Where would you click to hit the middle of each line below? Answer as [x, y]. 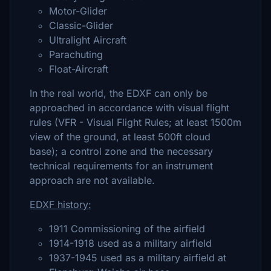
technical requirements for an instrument [121, 166]
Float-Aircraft [79, 69]
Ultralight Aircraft [88, 40]
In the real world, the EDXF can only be [119, 93]
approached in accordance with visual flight [129, 108]
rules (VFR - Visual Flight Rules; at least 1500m [135, 122]
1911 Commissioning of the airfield [127, 229]
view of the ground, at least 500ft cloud [120, 137]
